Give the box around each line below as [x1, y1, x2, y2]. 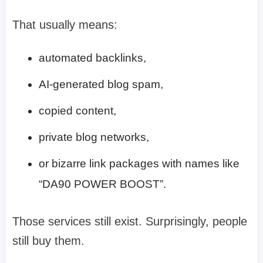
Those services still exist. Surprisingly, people [12, 214, 247, 228]
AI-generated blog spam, [39, 77, 163, 90]
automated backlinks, [39, 51, 146, 64]
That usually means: [12, 18, 117, 31]
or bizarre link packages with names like [39, 157, 240, 170]
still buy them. [12, 234, 85, 247]
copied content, [39, 104, 116, 117]
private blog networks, [39, 130, 149, 143]
